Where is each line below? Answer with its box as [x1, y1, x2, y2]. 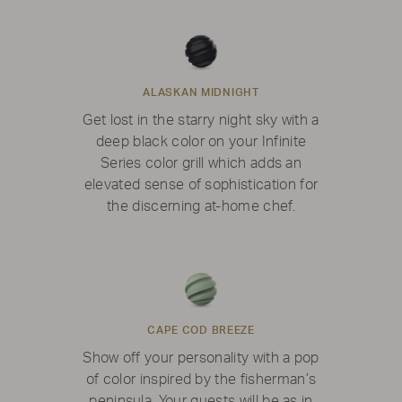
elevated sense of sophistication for [83, 178, 319, 193]
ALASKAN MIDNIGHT [143, 87, 259, 99]
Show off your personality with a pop [83, 351, 319, 366]
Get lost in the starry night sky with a [83, 113, 319, 128]
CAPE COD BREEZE [147, 325, 255, 336]
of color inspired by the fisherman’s [85, 372, 317, 388]
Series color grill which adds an [100, 156, 302, 171]
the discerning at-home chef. [107, 199, 295, 214]
